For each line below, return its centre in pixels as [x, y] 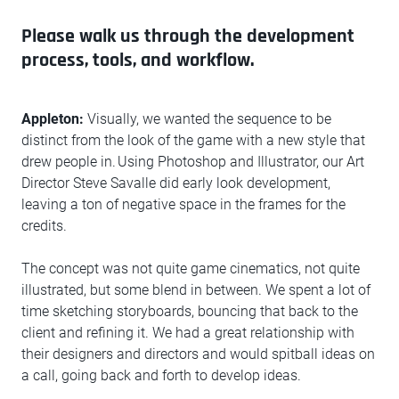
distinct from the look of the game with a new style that [193, 140]
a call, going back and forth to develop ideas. [161, 375]
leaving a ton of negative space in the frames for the [183, 204]
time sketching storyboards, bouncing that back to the [190, 311]
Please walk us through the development [188, 36]
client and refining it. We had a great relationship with [188, 332]
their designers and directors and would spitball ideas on [198, 354]
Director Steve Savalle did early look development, [176, 183]
